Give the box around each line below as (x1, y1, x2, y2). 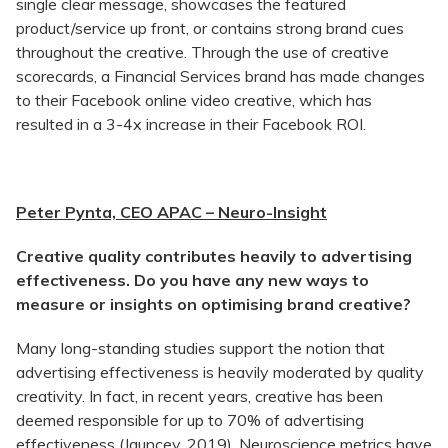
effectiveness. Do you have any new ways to (16, 270, 369, 291)
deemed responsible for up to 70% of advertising (16, 410, 364, 431)
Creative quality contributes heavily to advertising (16, 246, 412, 267)
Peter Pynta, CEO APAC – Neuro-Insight (16, 202, 327, 223)
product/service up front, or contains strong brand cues (16, 18, 404, 39)
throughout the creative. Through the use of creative (16, 42, 389, 63)
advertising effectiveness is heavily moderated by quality (16, 362, 424, 383)
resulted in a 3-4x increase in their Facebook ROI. (16, 114, 366, 135)
